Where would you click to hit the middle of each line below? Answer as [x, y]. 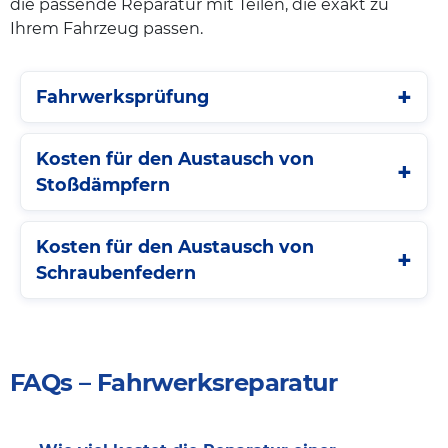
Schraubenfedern [116, 272]
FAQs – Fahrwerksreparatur [173, 382]
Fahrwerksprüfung [122, 96]
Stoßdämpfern [103, 184]
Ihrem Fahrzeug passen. [106, 28]
